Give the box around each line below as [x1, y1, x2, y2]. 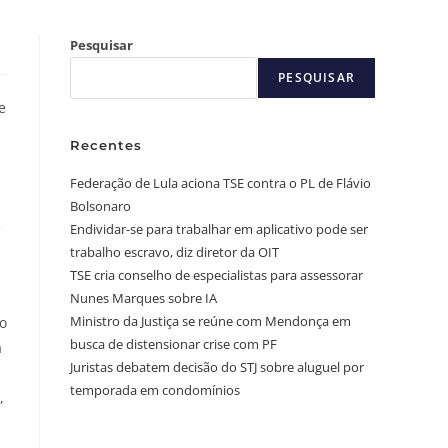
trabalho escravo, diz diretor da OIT [70, 242, 279, 261]
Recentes [70, 136, 142, 153]
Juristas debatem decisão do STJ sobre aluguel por [70, 357, 364, 376]
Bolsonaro [70, 196, 131, 215]
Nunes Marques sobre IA [70, 288, 217, 307]
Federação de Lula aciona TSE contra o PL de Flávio [70, 173, 371, 192]
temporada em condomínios [70, 380, 240, 399]
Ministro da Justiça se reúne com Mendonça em [70, 311, 351, 330]
